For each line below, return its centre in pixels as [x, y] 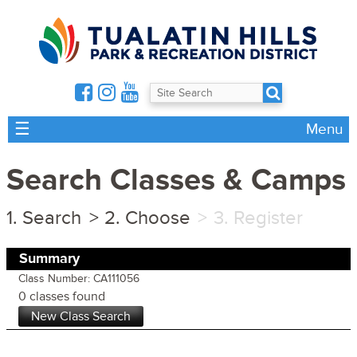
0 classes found [62, 296]
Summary [49, 258]
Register [268, 218]
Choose [157, 218]
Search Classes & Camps [176, 181]
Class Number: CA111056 [79, 278]
